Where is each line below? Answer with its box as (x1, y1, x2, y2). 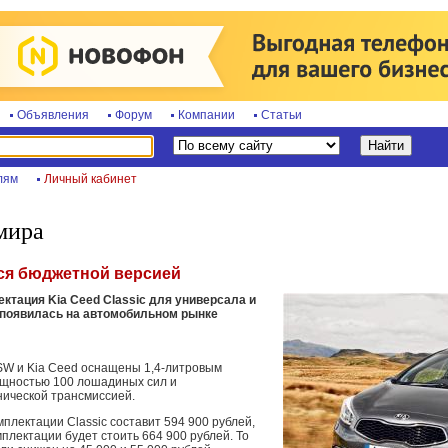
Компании (178, 108, 235, 122)
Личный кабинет (44, 172, 137, 186)
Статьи (261, 108, 302, 122)
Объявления (17, 108, 89, 122)
